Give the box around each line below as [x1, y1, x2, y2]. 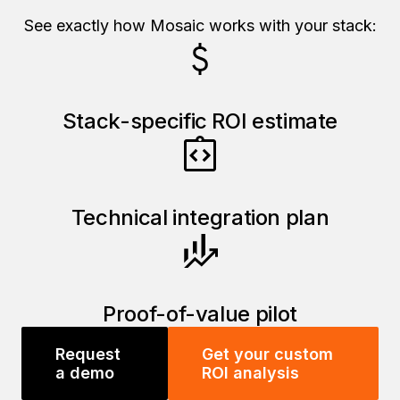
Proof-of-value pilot [103, 301, 297, 328]
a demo [55, 363, 114, 383]
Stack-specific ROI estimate [62, 108, 338, 135]
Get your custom [202, 345, 334, 364]
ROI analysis [202, 363, 300, 383]
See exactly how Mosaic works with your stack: [23, 16, 377, 36]
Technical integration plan [71, 204, 329, 231]
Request [55, 345, 121, 364]
